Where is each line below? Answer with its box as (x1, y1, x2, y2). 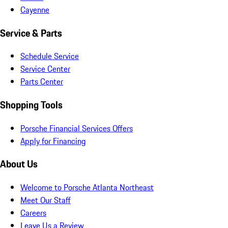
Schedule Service (20, 50, 79, 63)
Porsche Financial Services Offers (20, 122, 133, 134)
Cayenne (20, 3, 49, 16)
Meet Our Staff (20, 194, 71, 207)
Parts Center (20, 75, 63, 88)
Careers (20, 207, 46, 219)
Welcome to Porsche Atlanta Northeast (20, 181, 154, 194)
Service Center (20, 63, 70, 75)
